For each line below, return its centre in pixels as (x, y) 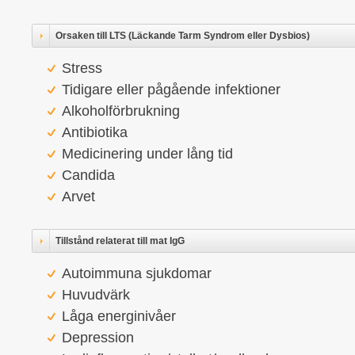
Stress (82, 68)
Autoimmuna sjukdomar (137, 273)
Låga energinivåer (119, 316)
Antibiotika (95, 132)
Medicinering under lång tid (147, 154)
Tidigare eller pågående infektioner (171, 90)
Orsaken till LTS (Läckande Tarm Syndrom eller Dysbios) (183, 36)
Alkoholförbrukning (121, 111)
